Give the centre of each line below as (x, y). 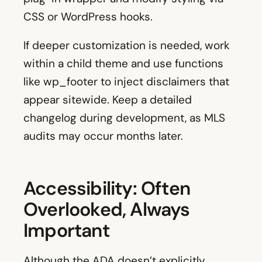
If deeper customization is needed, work (127, 46)
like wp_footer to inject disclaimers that (126, 82)
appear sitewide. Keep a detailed (108, 100)
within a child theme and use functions (123, 64)
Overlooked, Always (107, 210)
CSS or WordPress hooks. (88, 17)
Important (66, 231)
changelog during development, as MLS (124, 118)
